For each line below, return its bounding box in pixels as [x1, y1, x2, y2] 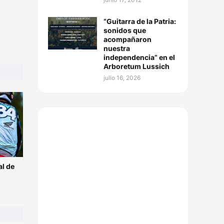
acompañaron [103, 35, 151, 43]
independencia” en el [103, 53, 175, 61]
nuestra [103, 44, 130, 52]
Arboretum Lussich [103, 62, 169, 70]
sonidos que [103, 26, 146, 34]
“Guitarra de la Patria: [103, 17, 176, 25]
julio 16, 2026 [103, 74, 140, 81]
